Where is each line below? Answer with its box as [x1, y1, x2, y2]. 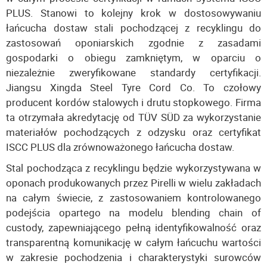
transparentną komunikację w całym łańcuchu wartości [6, 235, 261, 249]
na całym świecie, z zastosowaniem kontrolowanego [6, 190, 261, 204]
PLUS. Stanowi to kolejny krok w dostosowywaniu [6, 5, 261, 20]
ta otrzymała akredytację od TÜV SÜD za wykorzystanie [6, 110, 261, 124]
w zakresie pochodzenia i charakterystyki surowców [6, 250, 261, 264]
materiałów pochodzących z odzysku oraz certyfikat [6, 125, 261, 139]
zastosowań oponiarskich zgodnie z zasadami [6, 35, 261, 49]
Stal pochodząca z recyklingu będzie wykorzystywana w [6, 160, 261, 175]
